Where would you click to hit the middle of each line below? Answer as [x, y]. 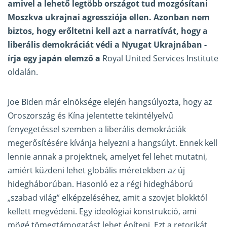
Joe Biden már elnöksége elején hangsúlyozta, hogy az [110, 102]
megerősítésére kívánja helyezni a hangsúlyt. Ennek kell [112, 143]
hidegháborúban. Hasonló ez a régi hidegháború [100, 184]
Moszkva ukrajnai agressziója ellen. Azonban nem [109, 17]
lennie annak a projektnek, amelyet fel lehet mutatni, [107, 157]
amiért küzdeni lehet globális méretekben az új [96, 171]
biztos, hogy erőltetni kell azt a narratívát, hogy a [108, 31]
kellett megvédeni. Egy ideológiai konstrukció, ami [102, 212]
